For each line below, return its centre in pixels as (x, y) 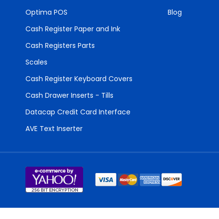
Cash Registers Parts (60, 45)
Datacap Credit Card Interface (78, 112)
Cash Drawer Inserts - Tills (69, 95)
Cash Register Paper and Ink (73, 29)
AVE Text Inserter (54, 129)
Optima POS (46, 12)
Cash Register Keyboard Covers (79, 79)
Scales (36, 62)
